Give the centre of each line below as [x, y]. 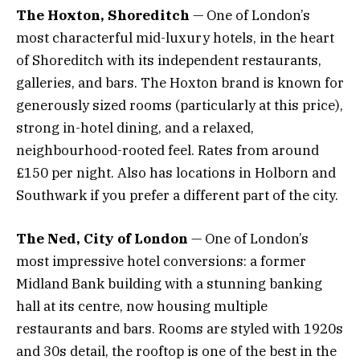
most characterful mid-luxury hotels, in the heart [175, 38]
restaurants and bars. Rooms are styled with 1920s [180, 329]
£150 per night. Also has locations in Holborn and [176, 173]
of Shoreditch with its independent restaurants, [169, 61]
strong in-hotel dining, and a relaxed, [135, 128]
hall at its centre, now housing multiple [142, 307]
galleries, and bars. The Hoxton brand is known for [180, 83]
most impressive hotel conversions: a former [161, 262]
